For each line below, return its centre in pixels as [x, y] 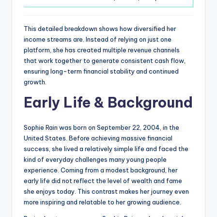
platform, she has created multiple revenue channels [102, 50]
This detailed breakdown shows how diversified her [100, 29]
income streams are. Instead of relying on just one [98, 39]
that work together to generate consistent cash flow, [105, 61]
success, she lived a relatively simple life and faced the [106, 149]
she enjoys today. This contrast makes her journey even [106, 192]
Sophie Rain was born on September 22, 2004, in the [101, 128]
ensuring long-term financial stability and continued [101, 71]
